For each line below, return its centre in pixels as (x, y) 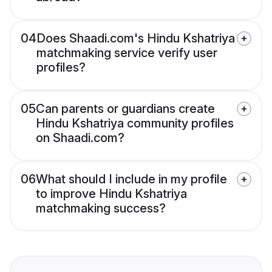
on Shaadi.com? (80, 138)
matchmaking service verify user (127, 53)
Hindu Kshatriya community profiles (135, 124)
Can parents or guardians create (125, 109)
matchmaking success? (101, 209)
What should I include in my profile (131, 179)
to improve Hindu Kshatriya (111, 194)
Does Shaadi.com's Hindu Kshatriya (136, 39)
